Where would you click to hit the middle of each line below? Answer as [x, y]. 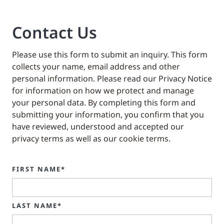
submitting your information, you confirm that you [108, 114]
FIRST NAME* [39, 169]
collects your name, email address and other [96, 66]
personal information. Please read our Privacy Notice [112, 78]
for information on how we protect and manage [103, 90]
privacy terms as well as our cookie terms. [91, 138]
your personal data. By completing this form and [104, 102]
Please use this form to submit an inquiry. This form [110, 54]
